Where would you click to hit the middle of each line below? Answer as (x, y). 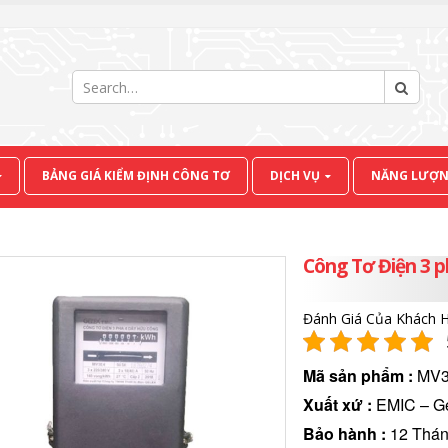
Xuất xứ (333, 404)
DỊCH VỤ (295, 175)
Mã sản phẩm (354, 375)
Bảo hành (340, 433)
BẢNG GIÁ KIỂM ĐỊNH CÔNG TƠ (136, 175)
